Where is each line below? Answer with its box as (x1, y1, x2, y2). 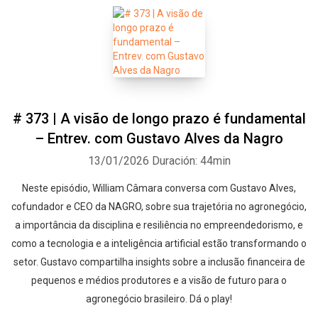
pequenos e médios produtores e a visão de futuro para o (31, 275, 287, 286)
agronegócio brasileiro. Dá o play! (86, 293, 232, 305)
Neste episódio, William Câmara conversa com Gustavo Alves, (22, 182, 296, 194)
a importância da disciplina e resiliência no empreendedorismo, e (15, 219, 303, 231)
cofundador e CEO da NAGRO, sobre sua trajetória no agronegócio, (11, 201, 307, 212)
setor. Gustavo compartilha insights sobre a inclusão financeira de (13, 256, 305, 268)
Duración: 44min (151, 154, 231, 168)
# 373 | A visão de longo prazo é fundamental (12, 110, 306, 127)
